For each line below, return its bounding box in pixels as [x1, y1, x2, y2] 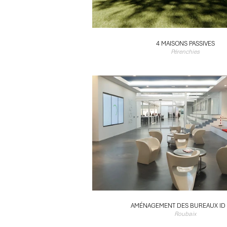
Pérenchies [171, 47, 200, 56]
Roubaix [174, 210, 197, 218]
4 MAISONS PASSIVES [156, 39, 215, 48]
